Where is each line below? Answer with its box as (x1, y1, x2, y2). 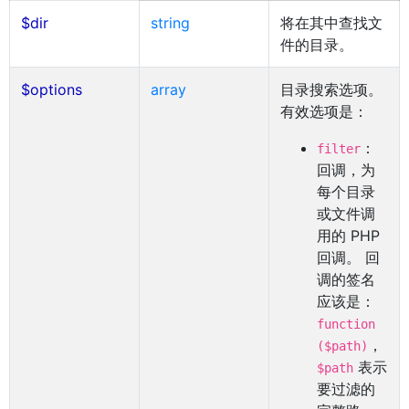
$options (21, 80, 82, 99)
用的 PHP (317, 226, 380, 245)
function (317, 317, 375, 331)
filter (317, 142, 361, 156)
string (151, 14, 190, 32)
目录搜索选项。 (280, 80, 383, 99)
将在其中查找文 (280, 14, 383, 32)
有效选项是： (280, 102, 368, 121)
